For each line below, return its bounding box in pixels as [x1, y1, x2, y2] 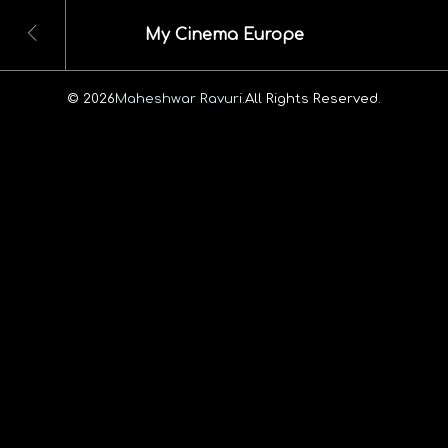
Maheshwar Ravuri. [115, 90, 245, 106]
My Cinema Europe [144, 26, 304, 45]
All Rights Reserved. [245, 90, 381, 106]
